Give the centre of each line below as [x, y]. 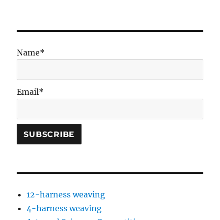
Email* [30, 92]
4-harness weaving [64, 208]
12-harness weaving [66, 195]
